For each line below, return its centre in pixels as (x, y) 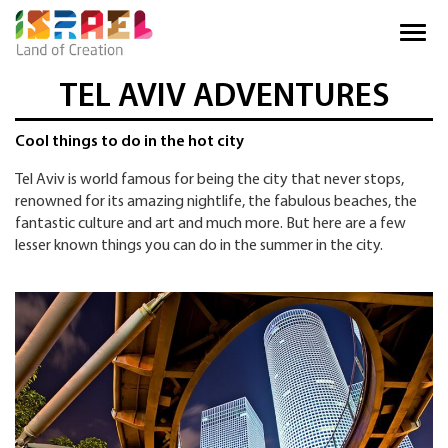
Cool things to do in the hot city (129, 142)
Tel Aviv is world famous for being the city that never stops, (209, 180)
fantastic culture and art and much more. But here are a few (210, 224)
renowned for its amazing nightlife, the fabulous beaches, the (216, 202)
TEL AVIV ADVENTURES (224, 98)
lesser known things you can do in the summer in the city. (199, 246)
